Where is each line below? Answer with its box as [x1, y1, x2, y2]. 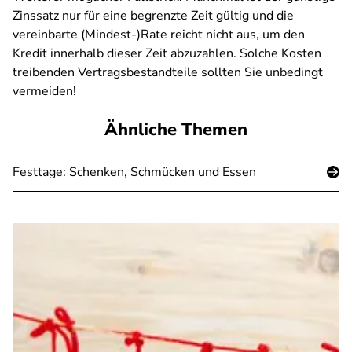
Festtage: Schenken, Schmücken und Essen [13, 163, 256, 181]
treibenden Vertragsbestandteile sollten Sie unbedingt [13, 64, 323, 81]
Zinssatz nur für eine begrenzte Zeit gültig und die [13, 7, 294, 24]
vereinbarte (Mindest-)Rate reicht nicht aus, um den [13, 26, 305, 43]
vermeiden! [13, 82, 76, 100]
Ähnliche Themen [104, 118, 247, 141]
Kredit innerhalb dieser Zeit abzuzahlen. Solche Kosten [13, 45, 321, 62]
